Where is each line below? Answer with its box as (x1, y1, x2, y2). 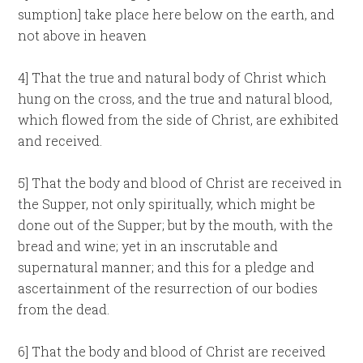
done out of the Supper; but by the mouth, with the (18, 216, 334, 233)
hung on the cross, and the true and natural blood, (18, 90, 333, 107)
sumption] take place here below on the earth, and (18, 6, 335, 23)
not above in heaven (18, 27, 147, 44)
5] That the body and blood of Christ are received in (18, 174, 343, 191)
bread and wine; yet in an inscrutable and (18, 237, 279, 254)
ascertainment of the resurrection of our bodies (18, 280, 318, 297)
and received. (18, 132, 103, 149)
